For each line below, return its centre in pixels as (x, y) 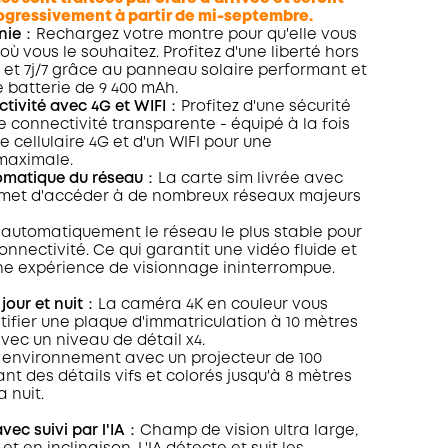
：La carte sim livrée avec (242, 179)
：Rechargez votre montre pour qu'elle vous (188, 35)
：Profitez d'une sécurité (258, 107)
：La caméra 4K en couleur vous (205, 305)
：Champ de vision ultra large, (241, 431)
